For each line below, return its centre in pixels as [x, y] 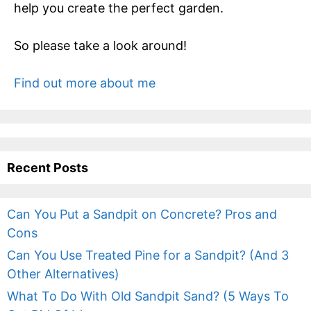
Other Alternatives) [63, 274]
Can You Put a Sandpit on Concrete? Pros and [142, 214]
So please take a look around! [100, 45]
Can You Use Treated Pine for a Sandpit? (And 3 [148, 255]
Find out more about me [85, 83]
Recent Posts [48, 167]
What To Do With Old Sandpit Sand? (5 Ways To [148, 296]
